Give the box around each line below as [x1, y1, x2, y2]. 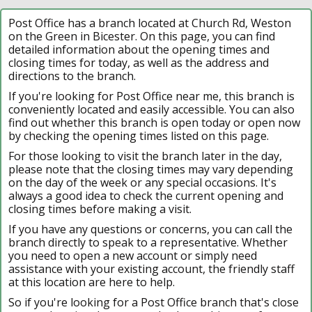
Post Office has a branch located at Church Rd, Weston [8, 15, 291, 31]
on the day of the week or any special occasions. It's [8, 174, 276, 190]
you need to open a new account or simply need [8, 247, 257, 263]
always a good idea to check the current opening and [8, 187, 283, 203]
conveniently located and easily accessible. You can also [8, 101, 295, 117]
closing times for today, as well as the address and [8, 54, 269, 70]
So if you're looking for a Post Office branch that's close [8, 294, 299, 310]
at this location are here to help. [8, 274, 175, 290]
